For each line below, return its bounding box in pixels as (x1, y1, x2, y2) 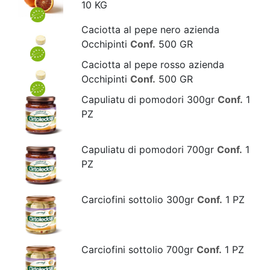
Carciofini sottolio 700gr (81, 243, 196, 256)
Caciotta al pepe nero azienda (81, 24, 219, 36)
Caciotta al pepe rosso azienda (81, 58, 224, 71)
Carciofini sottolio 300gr (81, 193, 197, 206)
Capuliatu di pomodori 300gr (81, 93, 218, 106)
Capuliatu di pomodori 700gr (81, 143, 217, 156)
